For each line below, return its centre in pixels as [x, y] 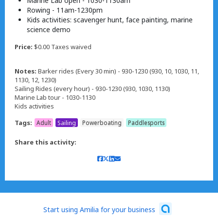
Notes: [26, 71]
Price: [24, 47]
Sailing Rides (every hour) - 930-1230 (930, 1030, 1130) [92, 89]
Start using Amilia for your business [99, 209]
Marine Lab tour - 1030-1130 [55, 98]
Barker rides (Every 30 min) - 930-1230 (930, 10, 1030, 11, [118, 71]
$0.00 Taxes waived [62, 47]
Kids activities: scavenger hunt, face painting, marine [110, 20]
